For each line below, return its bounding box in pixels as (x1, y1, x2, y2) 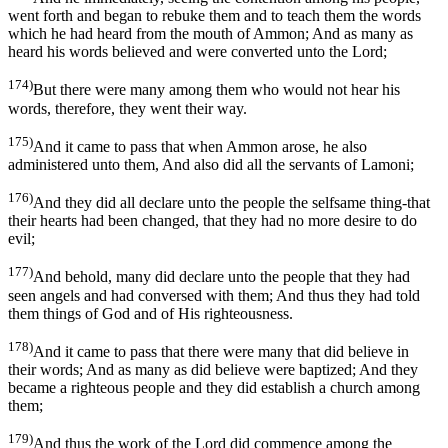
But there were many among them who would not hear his (33, 81, 400, 99)
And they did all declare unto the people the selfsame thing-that (33, 194, 430, 212)
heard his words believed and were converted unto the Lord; (8, 43, 387, 61)
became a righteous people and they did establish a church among (8, 379, 420, 397)
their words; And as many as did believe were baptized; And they (8, 361, 418, 379)
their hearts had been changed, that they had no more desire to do (8, 212, 417, 230)
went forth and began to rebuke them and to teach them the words (8, 7, 421, 25)
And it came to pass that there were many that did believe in (33, 343, 409, 361)
